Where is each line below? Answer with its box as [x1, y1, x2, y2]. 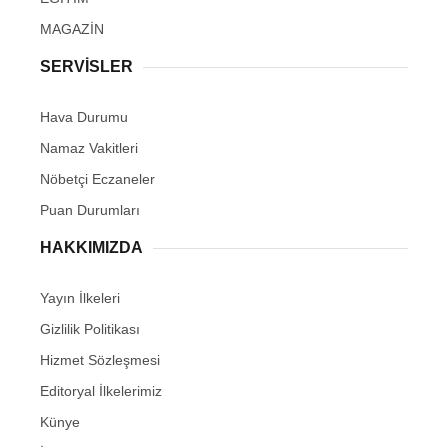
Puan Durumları [40, 202, 140, 219]
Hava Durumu [40, 109, 128, 126]
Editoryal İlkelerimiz [40, 383, 162, 400]
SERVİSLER [40, 58, 133, 76]
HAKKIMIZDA [40, 239, 143, 257]
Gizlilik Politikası [40, 321, 140, 338]
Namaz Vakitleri [40, 140, 138, 157]
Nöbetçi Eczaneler [40, 171, 155, 188]
